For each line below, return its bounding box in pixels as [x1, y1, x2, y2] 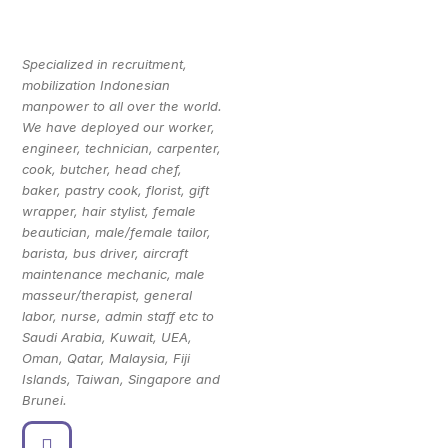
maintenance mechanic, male [22, 266, 206, 283]
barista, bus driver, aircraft [22, 245, 189, 262]
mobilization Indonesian [22, 77, 171, 94]
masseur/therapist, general [22, 287, 193, 304]
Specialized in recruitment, [22, 56, 188, 73]
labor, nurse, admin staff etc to [22, 308, 215, 325]
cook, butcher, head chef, [22, 161, 183, 178]
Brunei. [22, 392, 68, 409]
